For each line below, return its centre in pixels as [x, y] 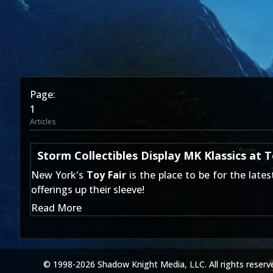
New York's [59, 175]
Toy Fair [107, 175]
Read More [56, 208]
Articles [43, 122]
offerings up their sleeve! [88, 190]
